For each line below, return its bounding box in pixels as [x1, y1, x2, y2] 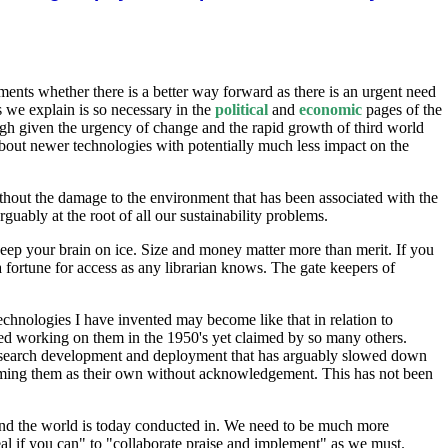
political [215, 101, 268, 119]
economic [299, 101, 362, 119]
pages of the [362, 101, 442, 119]
